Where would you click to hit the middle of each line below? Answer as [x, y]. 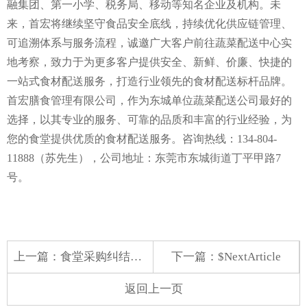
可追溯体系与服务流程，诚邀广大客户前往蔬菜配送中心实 [149, 42]
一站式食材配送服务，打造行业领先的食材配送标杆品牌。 [149, 81]
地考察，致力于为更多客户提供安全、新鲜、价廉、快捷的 [149, 62]
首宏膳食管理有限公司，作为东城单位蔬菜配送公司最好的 [149, 100]
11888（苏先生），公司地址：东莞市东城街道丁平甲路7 [144, 158]
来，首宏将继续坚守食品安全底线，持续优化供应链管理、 [149, 23]
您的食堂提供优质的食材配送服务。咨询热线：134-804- [142, 138]
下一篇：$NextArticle [226, 257]
